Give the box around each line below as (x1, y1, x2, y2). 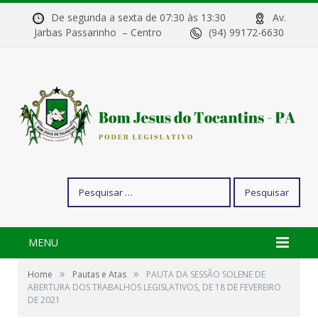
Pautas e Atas (72, 268, 126, 281)
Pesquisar (67, 177, 111, 192)
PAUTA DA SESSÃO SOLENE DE (146, 268, 265, 281)
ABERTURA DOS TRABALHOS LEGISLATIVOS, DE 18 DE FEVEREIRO (28, 281, 281, 294)
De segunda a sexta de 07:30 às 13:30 (50, 11, 254, 24)
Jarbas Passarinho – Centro (34, 26, 190, 39)
